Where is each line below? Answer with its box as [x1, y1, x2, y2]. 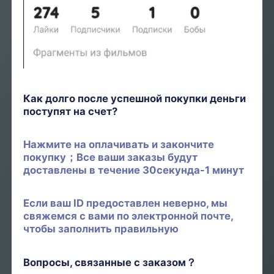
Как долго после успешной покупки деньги [23, 92, 246, 105]
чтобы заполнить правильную [23, 223, 179, 235]
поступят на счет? [23, 105, 118, 117]
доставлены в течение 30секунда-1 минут [23, 163, 245, 176]
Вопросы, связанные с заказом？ [23, 256, 197, 268]
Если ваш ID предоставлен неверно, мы [23, 197, 228, 210]
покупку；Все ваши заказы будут [23, 150, 198, 163]
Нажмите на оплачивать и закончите [23, 138, 215, 150]
